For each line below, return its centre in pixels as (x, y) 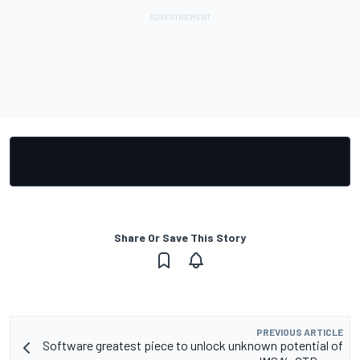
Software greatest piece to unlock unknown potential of (193, 345)
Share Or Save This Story (180, 237)
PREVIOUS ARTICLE (300, 331)
